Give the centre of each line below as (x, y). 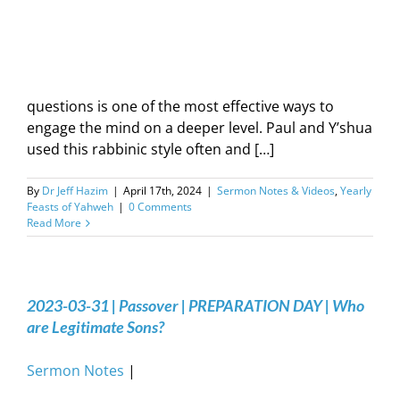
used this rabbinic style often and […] (150, 149)
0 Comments (160, 207)
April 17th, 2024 (162, 191)
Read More (54, 223)
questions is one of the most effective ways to (180, 106)
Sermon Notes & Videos (276, 191)
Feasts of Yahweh (70, 207)
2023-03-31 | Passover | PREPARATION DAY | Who (196, 305)
